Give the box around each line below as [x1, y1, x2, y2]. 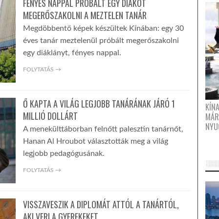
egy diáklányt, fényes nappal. [22, 49, 121, 57]
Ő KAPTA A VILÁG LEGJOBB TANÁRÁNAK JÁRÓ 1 [22, 97, 175, 110]
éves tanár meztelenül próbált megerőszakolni [22, 37, 179, 44]
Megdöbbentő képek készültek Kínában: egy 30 [22, 24, 184, 32]
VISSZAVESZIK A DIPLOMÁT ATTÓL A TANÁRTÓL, [22, 198, 179, 211]
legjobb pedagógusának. [22, 150, 105, 157]
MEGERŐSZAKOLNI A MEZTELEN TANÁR [22, 9, 147, 22]
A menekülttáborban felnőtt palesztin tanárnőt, [22, 125, 183, 133]
